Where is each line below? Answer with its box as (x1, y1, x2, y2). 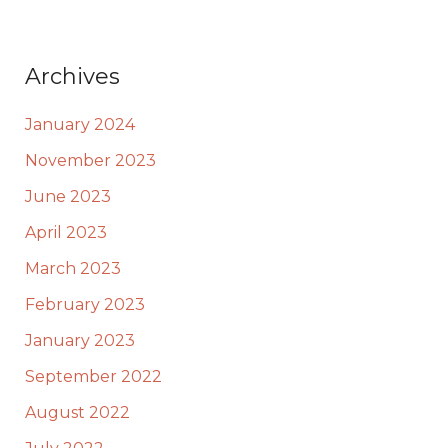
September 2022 (24, 366, 162, 386)
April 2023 (24, 222, 107, 242)
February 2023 (24, 294, 145, 314)
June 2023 (24, 186, 111, 206)
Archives (24, 63, 120, 91)
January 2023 (24, 330, 135, 350)
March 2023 (24, 258, 121, 278)
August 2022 (24, 402, 130, 422)
